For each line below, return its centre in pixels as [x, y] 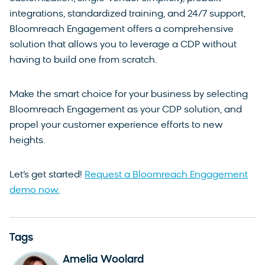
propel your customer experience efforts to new [116, 125]
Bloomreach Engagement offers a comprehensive [122, 29]
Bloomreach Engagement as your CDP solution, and [126, 110]
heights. [29, 140]
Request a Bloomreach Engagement [166, 175]
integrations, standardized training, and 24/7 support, [127, 14]
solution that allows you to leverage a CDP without [123, 45]
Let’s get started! [47, 175]
